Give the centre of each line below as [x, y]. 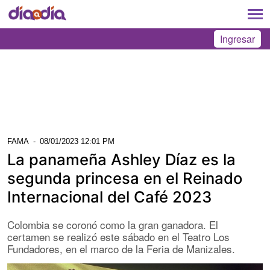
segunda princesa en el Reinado [125, 178]
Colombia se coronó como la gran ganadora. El [113, 224]
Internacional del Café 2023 [109, 196]
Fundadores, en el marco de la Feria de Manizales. [121, 248]
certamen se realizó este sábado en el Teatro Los [118, 236]
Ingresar [237, 39]
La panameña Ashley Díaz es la [121, 159]
